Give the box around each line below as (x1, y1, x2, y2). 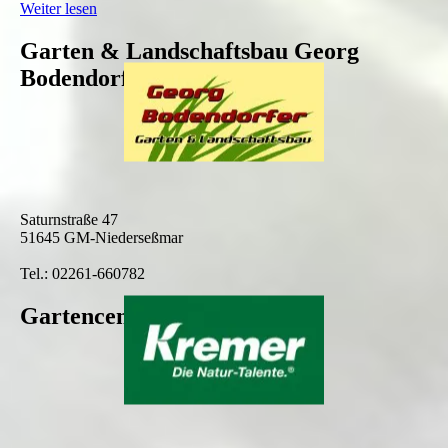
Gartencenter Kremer (20, 302, 248, 329)
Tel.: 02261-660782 (20, 264, 145, 282)
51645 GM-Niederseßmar (20, 228, 183, 246)
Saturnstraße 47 (20, 210, 118, 228)
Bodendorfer (20, 65, 151, 92)
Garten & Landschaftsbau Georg (20, 38, 359, 65)
